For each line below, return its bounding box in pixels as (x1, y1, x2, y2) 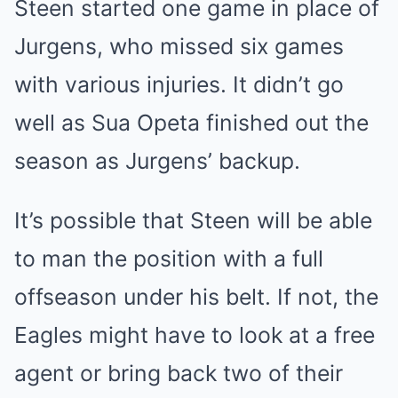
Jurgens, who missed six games (14, 33, 344, 60)
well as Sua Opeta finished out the (14, 109, 369, 137)
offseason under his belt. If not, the (14, 283, 378, 311)
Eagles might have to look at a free (14, 322, 375, 349)
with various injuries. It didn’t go (14, 71, 344, 99)
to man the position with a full (14, 245, 323, 273)
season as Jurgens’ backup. (14, 147, 300, 175)
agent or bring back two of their (14, 360, 343, 387)
